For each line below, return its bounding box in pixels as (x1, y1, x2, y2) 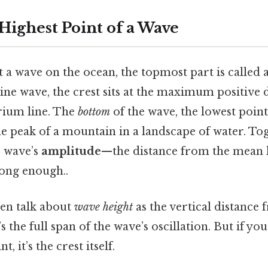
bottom (78, 105, 110, 119)
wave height (74, 200, 133, 214)
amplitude (41, 145, 101, 159)
